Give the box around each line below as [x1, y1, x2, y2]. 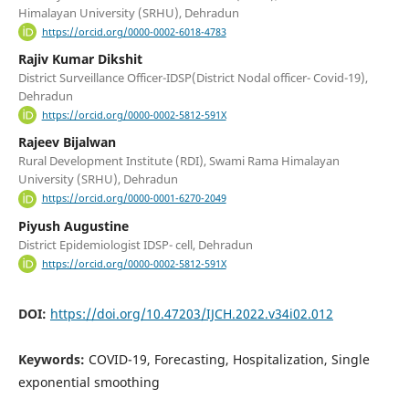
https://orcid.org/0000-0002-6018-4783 [41, 26, 226, 39]
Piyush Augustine [17, 216, 129, 235]
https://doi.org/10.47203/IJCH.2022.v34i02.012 [49, 304, 333, 322]
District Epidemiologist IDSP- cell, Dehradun [17, 236, 253, 253]
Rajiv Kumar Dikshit [17, 50, 142, 68]
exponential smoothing [17, 372, 160, 391]
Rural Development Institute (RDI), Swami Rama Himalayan [17, 152, 340, 170]
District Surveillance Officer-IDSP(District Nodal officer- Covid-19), [17, 69, 368, 87]
